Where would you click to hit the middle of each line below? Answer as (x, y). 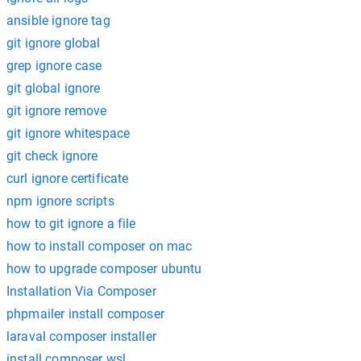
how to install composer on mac (100, 246)
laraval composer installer (81, 336)
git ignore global (54, 43)
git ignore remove (57, 111)
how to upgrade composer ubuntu (104, 269)
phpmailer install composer (85, 314)
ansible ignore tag (58, 21)
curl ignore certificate (68, 178)
